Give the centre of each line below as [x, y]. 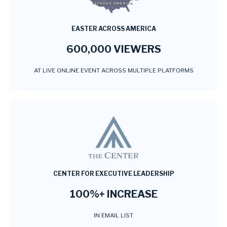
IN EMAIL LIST [113, 215]
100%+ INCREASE [113, 194]
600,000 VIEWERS [113, 49]
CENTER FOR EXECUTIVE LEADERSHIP [113, 173]
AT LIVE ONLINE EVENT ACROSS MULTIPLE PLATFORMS [113, 71]
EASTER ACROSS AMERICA [113, 29]
